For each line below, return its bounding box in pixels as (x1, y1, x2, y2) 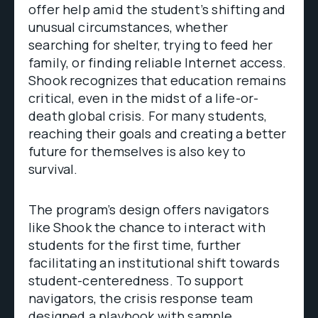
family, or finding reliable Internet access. (28, 54, 286, 71)
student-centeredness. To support (28, 272, 243, 289)
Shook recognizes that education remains (28, 72, 287, 89)
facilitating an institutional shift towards (28, 254, 280, 271)
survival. (28, 160, 78, 177)
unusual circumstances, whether (28, 18, 229, 35)
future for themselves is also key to (28, 143, 246, 160)
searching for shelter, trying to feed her (28, 36, 273, 53)
